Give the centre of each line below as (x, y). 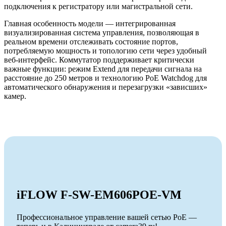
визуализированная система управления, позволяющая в (102, 32)
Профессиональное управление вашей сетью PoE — (107, 217)
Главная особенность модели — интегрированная (90, 23)
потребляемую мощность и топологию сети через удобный (105, 50)
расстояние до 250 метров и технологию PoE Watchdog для (105, 78)
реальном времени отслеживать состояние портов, (91, 41)
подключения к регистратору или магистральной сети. (98, 6)
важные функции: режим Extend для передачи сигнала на (103, 69)
